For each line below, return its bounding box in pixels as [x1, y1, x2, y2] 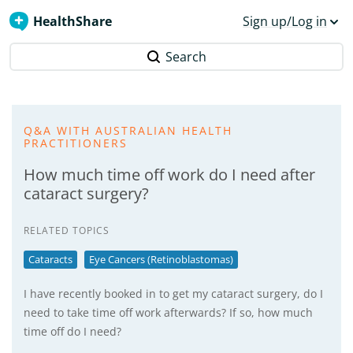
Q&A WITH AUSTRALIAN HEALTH [24, 123, 232, 138]
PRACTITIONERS [24, 136, 128, 150]
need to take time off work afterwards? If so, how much [24, 305, 313, 320]
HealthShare [33, 13, 112, 30]
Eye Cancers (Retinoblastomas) [89, 252, 233, 266]
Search [165, 48, 206, 65]
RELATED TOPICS [24, 224, 110, 237]
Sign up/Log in [243, 13, 327, 30]
